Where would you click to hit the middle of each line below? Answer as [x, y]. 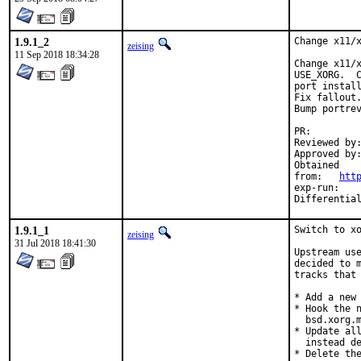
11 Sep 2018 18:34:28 [57, 55]
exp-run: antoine [317, 188]
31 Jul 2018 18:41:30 [55, 243]
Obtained [317, 165]
